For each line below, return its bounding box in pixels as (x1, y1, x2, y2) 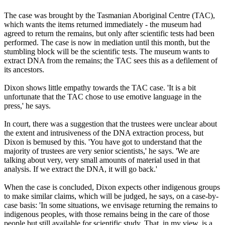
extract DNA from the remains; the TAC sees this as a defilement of (4, 56, 217, 65)
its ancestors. (4, 65, 44, 74)
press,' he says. (4, 101, 51, 110)
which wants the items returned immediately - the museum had (4, 20, 201, 29)
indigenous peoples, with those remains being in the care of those (4, 210, 209, 219)
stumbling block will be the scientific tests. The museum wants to (4, 47, 209, 56)
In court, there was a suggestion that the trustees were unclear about (4, 120, 217, 129)
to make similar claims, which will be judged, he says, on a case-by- (4, 192, 218, 201)
